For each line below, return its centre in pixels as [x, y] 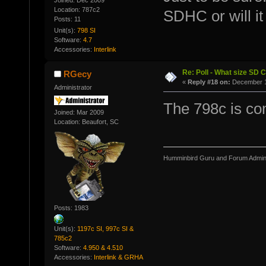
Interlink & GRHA [118, 257]
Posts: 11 [67, 19]
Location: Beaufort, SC [86, 121]
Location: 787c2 [77, 10]
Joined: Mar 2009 [79, 112]
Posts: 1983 [71, 208]
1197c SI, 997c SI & [105, 229]
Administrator [73, 88]
